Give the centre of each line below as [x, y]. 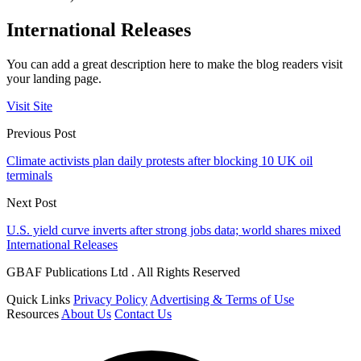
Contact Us [143, 313]
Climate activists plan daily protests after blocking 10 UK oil [160, 160]
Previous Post [41, 133]
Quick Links [38, 299]
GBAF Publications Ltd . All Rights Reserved [123, 272]
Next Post [31, 202]
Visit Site [29, 106]
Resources [33, 313]
